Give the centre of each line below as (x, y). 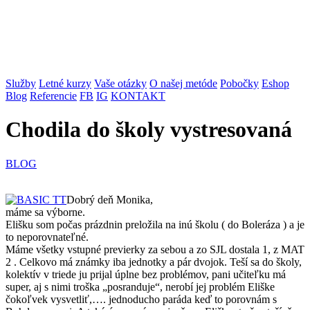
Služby (21, 83)
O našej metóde (183, 83)
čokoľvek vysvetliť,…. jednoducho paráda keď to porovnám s (141, 299)
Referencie (53, 96)
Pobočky (239, 83)
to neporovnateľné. (47, 237)
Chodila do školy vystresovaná (149, 130)
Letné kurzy (65, 83)
